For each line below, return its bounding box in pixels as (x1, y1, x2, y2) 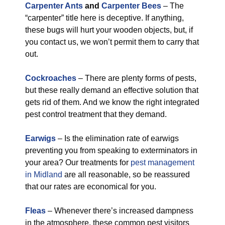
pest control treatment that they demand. (25, 110, 167, 119)
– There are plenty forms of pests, (76, 74, 196, 82)
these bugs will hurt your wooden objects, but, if (25, 26, 193, 34)
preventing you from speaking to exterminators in (25, 146, 197, 155)
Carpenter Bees (101, 2, 161, 10)
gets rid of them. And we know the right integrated (25, 98, 199, 106)
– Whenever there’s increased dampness (46, 206, 193, 215)
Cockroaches (25, 74, 76, 82)
